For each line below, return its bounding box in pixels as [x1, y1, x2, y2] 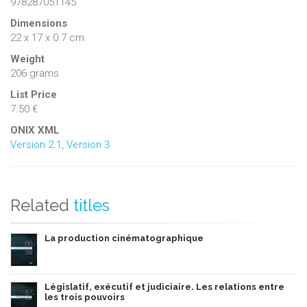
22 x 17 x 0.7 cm [10, 31, 84, 44]
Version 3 [66, 138, 110, 151]
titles [73, 195, 110, 215]
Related [10, 195, 69, 215]
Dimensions [10, 16, 67, 29]
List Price [10, 88, 57, 101]
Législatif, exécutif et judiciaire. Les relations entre [45, 281, 284, 292]
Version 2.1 [10, 138, 62, 151]
